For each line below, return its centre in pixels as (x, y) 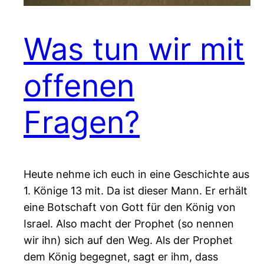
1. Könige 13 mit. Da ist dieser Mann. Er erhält (136, 191)
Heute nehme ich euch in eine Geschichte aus (136, 174)
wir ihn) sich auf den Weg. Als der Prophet (128, 240)
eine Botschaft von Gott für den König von (130, 207)
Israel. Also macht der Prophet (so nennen (129, 224)
